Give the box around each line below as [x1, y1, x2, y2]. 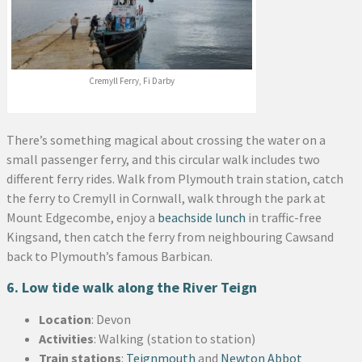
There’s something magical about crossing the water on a [6, 132, 326, 149]
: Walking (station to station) [94, 330, 255, 347]
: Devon [91, 311, 131, 328]
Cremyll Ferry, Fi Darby [89, 75, 175, 87]
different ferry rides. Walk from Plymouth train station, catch [6, 170, 343, 187]
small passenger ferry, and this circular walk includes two [6, 151, 320, 168]
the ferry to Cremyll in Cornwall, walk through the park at [6, 190, 326, 207]
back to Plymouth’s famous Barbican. [6, 248, 213, 265]
